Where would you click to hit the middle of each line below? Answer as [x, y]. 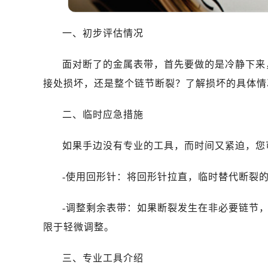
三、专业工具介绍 [103, 258]
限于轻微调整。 [79, 227]
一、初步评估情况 [103, 33]
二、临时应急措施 [103, 114]
